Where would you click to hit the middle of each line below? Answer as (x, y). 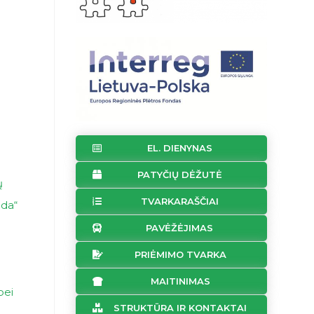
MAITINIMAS (180, 281)
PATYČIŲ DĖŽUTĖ (179, 175)
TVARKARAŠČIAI (179, 202)
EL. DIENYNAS (179, 148)
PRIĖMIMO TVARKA (180, 255)
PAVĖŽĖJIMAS (180, 228)
